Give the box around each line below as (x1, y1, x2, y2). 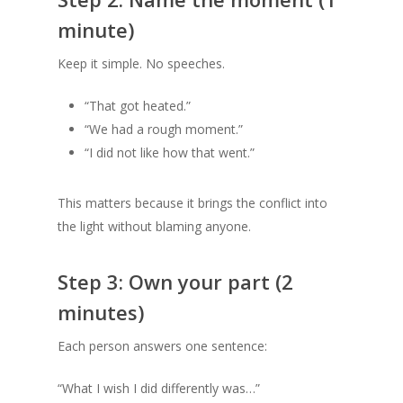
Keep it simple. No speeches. (58, 55, 225, 72)
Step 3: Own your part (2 (58, 268, 293, 295)
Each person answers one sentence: (58, 337, 267, 354)
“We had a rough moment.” (85, 121, 243, 138)
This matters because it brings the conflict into (58, 194, 327, 211)
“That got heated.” (85, 97, 191, 114)
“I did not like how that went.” (85, 144, 255, 161)
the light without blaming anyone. (58, 218, 251, 235)
